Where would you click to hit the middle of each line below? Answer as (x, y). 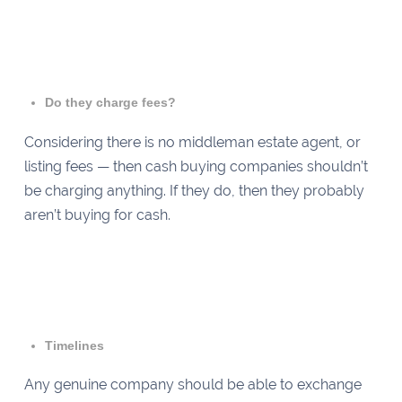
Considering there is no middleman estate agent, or (192, 142)
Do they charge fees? (113, 103)
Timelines (77, 345)
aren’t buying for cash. (99, 214)
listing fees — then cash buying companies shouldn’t (196, 166)
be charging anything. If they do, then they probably (194, 190)
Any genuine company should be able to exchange (192, 385)
